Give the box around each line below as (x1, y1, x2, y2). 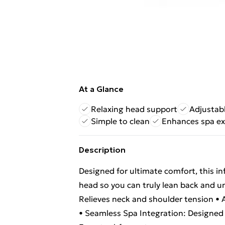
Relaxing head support (91, 104, 177, 114)
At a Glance (79, 84, 124, 94)
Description (79, 145, 126, 155)
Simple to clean (91, 116, 150, 126)
